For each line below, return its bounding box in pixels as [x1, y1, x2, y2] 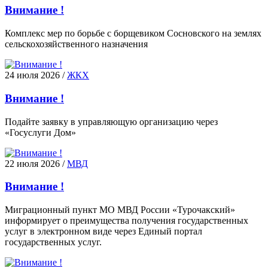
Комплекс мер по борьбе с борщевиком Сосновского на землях [5, 28, 261, 39]
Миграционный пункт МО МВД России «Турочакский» [5, 205, 235, 215]
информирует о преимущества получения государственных [5, 215, 248, 226]
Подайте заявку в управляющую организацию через [5, 116, 218, 127]
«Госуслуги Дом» [5, 127, 76, 138]
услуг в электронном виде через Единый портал [5, 226, 202, 236]
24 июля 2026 [5, 70, 60, 81]
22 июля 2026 [5, 158, 60, 169]
